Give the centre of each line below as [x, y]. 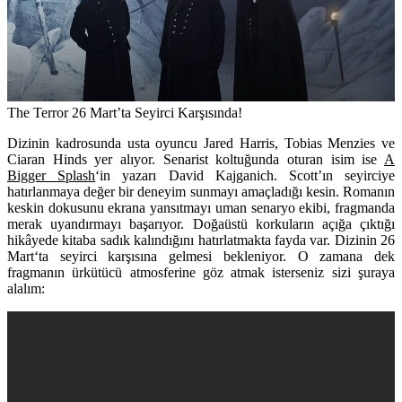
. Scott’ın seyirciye [334, 175]
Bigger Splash [52, 175]
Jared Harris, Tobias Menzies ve [296, 143]
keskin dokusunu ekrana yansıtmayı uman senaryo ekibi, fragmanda [201, 207]
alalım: [26, 288]
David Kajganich [221, 175]
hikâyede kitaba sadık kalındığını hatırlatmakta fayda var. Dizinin [194, 240]
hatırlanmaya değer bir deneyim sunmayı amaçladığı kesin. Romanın [201, 191]
